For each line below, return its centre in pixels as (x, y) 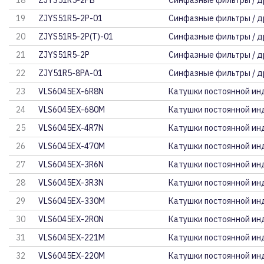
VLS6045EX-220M (72, 256)
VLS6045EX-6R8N (71, 91)
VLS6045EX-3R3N (71, 183)
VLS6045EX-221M (72, 237)
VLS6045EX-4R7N (71, 128)
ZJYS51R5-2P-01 (71, 18)
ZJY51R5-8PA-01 (71, 73)
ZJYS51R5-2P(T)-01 (76, 37)
